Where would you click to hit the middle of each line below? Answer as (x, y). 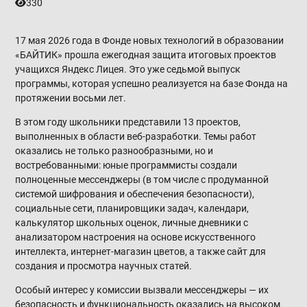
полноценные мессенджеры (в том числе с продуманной (142, 179)
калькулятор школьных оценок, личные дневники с (132, 222)
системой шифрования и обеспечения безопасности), (135, 194)
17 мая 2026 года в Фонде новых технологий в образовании (150, 40)
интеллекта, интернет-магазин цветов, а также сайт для (141, 251)
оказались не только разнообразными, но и (114, 150)
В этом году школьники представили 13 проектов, (128, 122)
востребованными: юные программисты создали (126, 165)
